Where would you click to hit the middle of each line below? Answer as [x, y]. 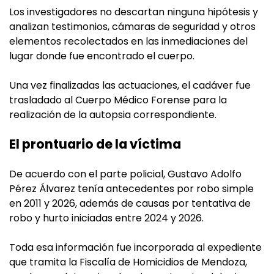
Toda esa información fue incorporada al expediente [135, 247]
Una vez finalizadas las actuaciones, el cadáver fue [130, 85]
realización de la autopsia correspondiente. [113, 114]
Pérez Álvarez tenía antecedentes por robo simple [131, 188]
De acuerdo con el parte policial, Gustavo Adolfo [125, 174]
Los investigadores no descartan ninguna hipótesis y [134, 12]
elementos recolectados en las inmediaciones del [128, 41]
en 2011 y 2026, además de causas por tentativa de [130, 203]
